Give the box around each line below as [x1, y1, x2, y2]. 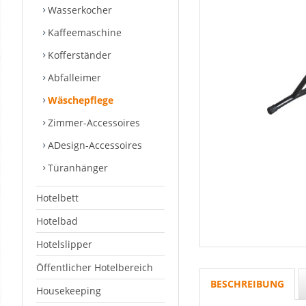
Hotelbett [36, 191, 79, 204]
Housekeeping [36, 284, 101, 297]
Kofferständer [45, 48, 111, 61]
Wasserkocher [45, 3, 112, 16]
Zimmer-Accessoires [45, 116, 140, 129]
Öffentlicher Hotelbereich [36, 261, 153, 274]
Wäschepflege [45, 94, 113, 107]
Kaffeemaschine [45, 26, 122, 39]
